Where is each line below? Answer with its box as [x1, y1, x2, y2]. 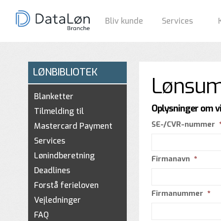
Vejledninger [34, 195, 81, 205]
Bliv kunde [105, 16, 143, 26]
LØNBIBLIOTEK [33, 66, 98, 79]
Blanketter [34, 91, 74, 102]
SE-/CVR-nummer [151, 119, 215, 129]
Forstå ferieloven [34, 180, 99, 190]
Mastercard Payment [34, 121, 112, 131]
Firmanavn [151, 154, 190, 164]
